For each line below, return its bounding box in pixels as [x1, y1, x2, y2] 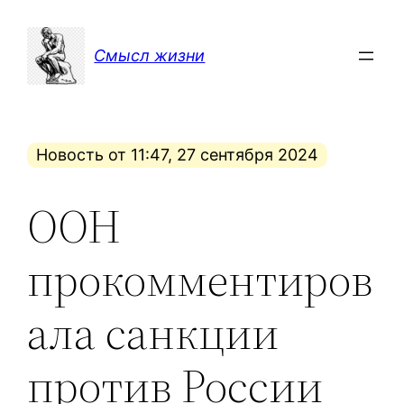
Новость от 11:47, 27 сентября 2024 [36, 145, 319, 165]
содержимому [6, 60, 122, 78]
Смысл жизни [94, 46, 206, 66]
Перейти [6, 9, 74, 28]
